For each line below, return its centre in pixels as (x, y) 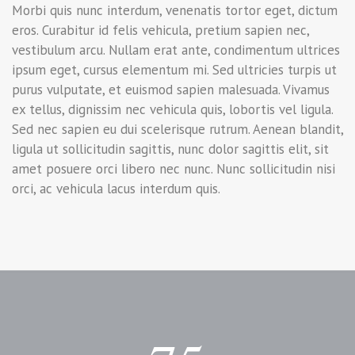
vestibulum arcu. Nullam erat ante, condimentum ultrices (176, 50)
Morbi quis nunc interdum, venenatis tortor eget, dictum (175, 10)
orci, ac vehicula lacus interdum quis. (116, 189)
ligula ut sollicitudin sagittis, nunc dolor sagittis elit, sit (170, 149)
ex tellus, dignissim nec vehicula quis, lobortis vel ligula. (172, 109)
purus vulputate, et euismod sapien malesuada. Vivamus (171, 90)
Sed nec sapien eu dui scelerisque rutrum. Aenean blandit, (177, 129)
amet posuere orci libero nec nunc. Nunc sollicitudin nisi (174, 169)
